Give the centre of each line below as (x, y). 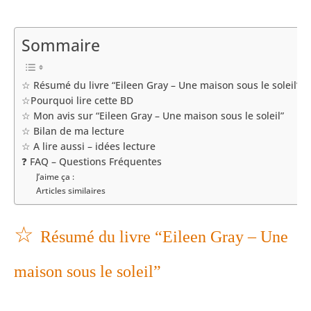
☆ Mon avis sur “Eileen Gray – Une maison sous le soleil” (153, 116)
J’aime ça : (56, 177)
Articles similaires (71, 191)
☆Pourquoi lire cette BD (77, 101)
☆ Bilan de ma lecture (73, 132)
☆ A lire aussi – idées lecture (89, 147)
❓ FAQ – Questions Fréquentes (92, 162)
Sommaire (61, 46)
